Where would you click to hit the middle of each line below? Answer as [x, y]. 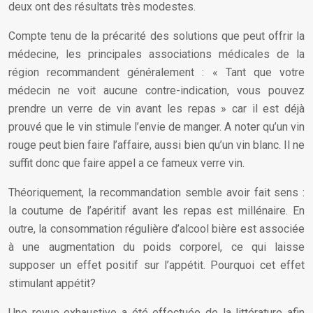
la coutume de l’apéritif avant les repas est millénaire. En [156, 211]
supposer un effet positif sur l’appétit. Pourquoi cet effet [156, 265]
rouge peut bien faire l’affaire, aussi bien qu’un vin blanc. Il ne [156, 145]
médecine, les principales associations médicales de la [156, 54]
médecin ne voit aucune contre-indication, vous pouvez [156, 90]
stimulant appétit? [52, 283]
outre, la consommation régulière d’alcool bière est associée [156, 229]
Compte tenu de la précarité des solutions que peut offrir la [156, 36]
